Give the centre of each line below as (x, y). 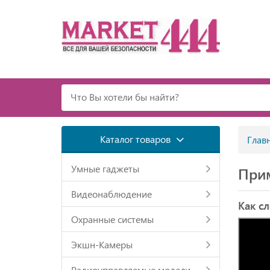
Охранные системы (112, 219)
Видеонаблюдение (111, 194)
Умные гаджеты (105, 168)
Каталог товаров (136, 139)
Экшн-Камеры (102, 244)
